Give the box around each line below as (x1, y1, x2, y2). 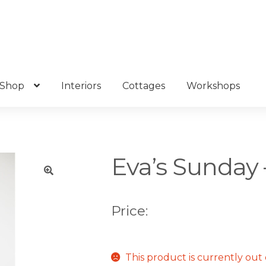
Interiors (61, 80, 101, 91)
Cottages (122, 80, 165, 91)
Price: (110, 202, 148, 220)
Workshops (186, 80, 240, 91)
